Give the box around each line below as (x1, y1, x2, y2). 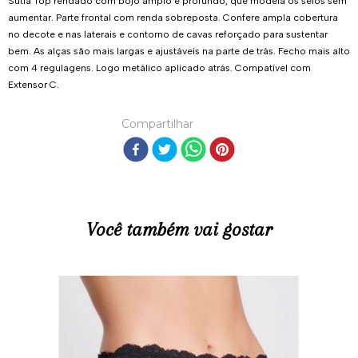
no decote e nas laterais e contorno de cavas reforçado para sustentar (8, 28, 328, 40)
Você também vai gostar (86, 217, 272, 241)
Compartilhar (121, 116, 193, 131)
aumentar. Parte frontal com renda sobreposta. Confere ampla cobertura (8, 11, 338, 23)
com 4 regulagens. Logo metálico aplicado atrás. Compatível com (8, 62, 311, 74)
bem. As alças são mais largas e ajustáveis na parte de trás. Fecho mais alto (8, 45, 350, 57)
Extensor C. (8, 78, 59, 90)
